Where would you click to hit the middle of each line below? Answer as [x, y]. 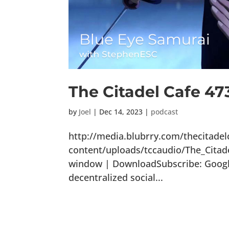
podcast [165, 112]
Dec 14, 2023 [121, 112]
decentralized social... [116, 178]
